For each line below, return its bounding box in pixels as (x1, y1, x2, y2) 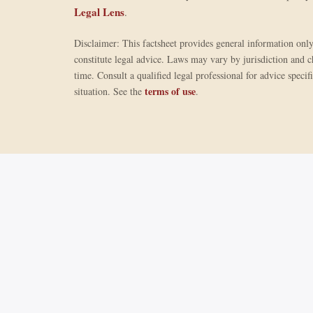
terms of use (145, 84, 196, 99)
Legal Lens (74, 4, 124, 20)
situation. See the (74, 85, 145, 98)
